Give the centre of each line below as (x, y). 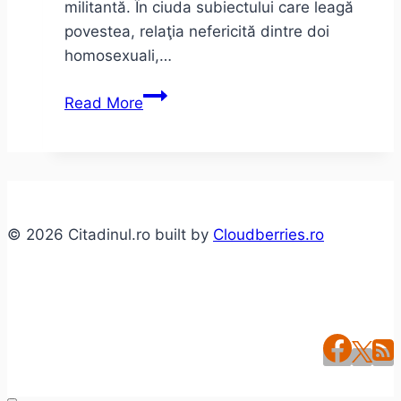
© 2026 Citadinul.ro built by (110, 234)
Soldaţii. (171, 166)
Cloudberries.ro (269, 234)
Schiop (166, 118)
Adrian (166, 94)
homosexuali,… (118, 55)
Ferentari (174, 239)
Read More (104, 102)
